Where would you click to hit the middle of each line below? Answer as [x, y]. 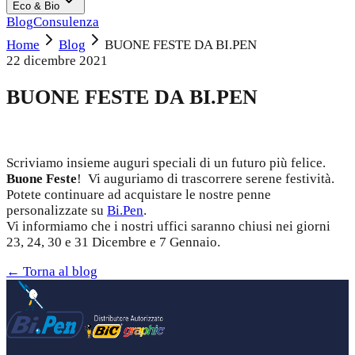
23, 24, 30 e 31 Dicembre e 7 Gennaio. [113, 242]
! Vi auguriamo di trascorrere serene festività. [206, 179]
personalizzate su [57, 211]
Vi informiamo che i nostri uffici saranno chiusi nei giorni [168, 227]
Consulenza [66, 22]
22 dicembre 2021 [57, 61]
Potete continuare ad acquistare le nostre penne [139, 195]
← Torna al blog [52, 272]
